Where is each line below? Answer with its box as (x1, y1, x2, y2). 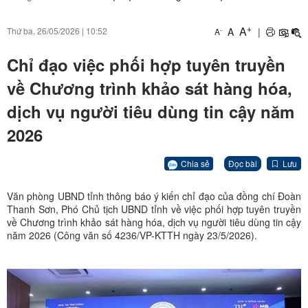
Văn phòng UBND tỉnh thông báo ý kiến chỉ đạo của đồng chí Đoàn (7, 189, 301, 203)
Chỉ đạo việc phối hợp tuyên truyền (7, 53, 285, 77)
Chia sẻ (181, 157, 210, 169)
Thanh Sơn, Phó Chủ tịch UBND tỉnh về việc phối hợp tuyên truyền (7, 202, 301, 217)
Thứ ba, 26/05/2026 (7, 25, 80, 36)
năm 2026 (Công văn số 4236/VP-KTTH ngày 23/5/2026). (7, 228, 257, 243)
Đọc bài (228, 157, 257, 170)
